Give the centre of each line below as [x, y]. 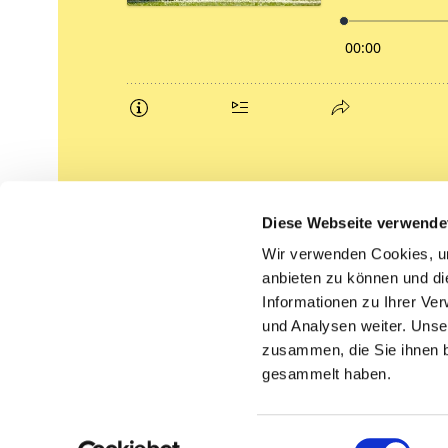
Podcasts [133, 213]
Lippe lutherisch [157, 289]
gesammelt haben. [327, 374]
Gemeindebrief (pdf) [169, 251]
